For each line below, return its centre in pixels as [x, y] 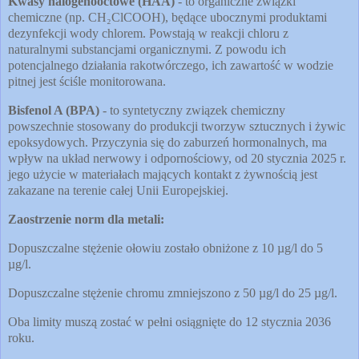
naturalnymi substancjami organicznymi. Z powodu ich [147, 50]
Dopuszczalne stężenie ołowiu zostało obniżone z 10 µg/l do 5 [165, 248]
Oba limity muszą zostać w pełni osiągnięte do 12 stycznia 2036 [169, 321]
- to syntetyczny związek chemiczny [192, 111]
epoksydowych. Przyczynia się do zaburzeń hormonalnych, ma [167, 143]
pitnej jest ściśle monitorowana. [87, 82]
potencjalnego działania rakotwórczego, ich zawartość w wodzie [171, 66]
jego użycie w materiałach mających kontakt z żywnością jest [163, 175]
